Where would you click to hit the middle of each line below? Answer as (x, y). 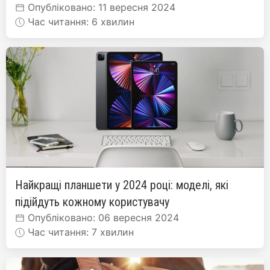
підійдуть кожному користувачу (92, 202)
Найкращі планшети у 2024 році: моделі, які (122, 185)
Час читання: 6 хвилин (80, 21)
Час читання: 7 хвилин (79, 232)
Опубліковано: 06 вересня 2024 (102, 217)
